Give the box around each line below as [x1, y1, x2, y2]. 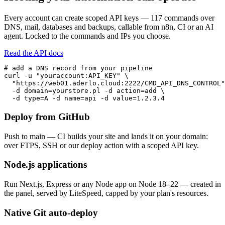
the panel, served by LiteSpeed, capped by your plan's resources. [4, 189, 208, 197]
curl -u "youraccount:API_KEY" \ [4, 72, 129, 80]
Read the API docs [4, 49, 63, 58]
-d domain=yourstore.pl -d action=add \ [4, 87, 165, 95]
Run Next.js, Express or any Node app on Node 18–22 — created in [4, 180, 221, 188]
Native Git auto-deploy [4, 207, 98, 218]
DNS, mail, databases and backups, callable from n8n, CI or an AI [4, 23, 213, 32]
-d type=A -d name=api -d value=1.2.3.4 [4, 94, 165, 102]
